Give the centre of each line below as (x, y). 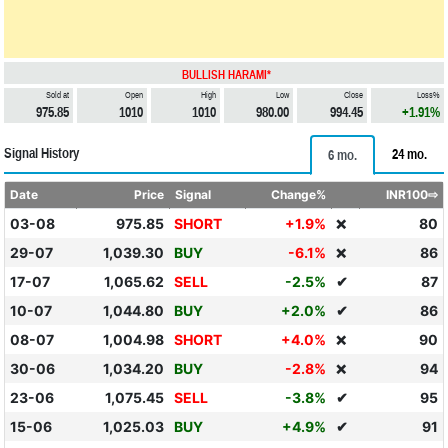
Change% (299, 194)
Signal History (41, 153)
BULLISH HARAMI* (226, 75)
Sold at (58, 95)
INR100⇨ (412, 194)
